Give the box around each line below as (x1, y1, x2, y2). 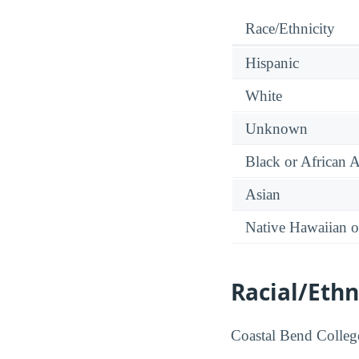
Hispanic (245, 54, 299, 72)
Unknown (245, 120, 308, 138)
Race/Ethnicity (245, 20, 335, 38)
